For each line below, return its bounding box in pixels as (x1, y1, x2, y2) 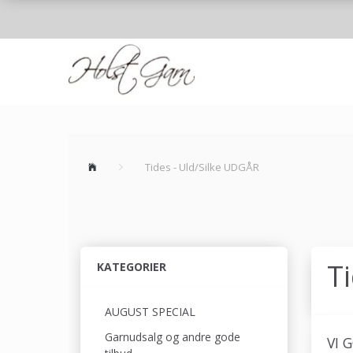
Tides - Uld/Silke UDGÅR (145, 160, 259, 175)
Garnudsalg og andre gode (105, 329, 240, 344)
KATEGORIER (97, 259, 166, 275)
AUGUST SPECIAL (105, 304, 195, 320)
